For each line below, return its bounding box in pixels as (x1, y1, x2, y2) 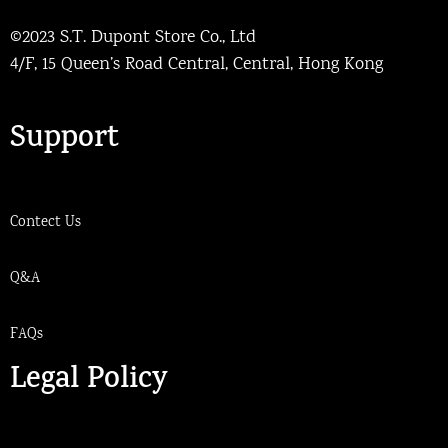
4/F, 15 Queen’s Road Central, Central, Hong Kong (10, 52, 383, 79)
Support (10, 116, 119, 164)
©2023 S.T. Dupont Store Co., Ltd (10, 25, 256, 52)
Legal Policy (10, 357, 168, 405)
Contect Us (10, 211, 81, 234)
